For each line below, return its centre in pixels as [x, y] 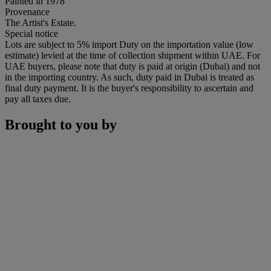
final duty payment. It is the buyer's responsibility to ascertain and [129, 88]
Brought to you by [61, 124]
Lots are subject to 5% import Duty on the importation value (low [129, 44]
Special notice [31, 33]
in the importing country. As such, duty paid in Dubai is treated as [129, 77]
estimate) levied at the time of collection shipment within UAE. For [132, 55]
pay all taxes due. [38, 99]
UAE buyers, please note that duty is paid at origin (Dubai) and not [132, 66]
